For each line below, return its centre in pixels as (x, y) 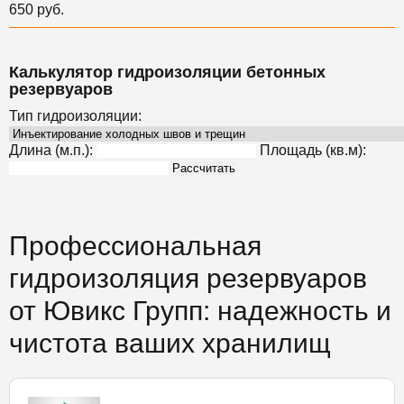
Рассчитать (204, 168)
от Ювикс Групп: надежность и (200, 311)
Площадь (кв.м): (313, 150)
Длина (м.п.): (51, 150)
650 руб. (37, 9)
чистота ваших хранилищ (170, 343)
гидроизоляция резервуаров (188, 278)
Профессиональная (135, 246)
